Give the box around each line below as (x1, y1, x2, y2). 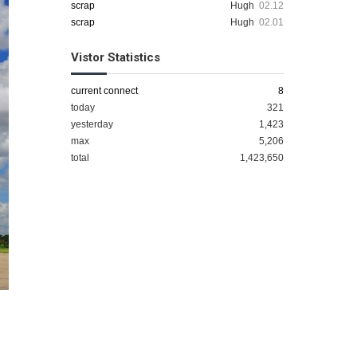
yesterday (70, 119, 113, 130)
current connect (70, 85, 138, 96)
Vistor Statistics (70, 50, 160, 65)
